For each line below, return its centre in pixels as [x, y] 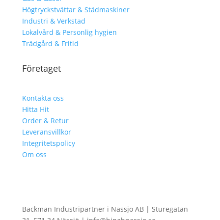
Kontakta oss [43, 98]
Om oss [34, 154]
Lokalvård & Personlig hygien [69, 32]
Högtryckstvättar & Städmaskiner [76, 9]
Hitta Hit [35, 109]
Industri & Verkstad [54, 21]
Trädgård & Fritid [50, 43]
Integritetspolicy [48, 143]
